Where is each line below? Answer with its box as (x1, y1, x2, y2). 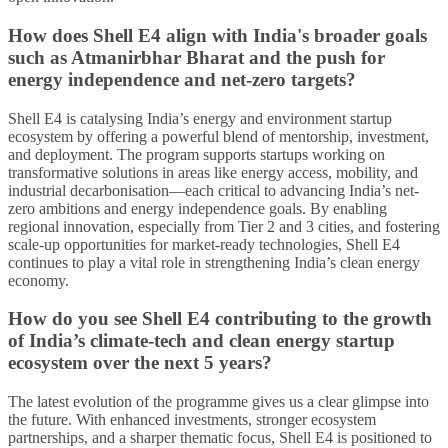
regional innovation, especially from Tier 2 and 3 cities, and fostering (8, 217, 440, 235)
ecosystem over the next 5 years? (8, 352, 272, 374)
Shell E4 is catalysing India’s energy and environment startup (8, 109, 392, 127)
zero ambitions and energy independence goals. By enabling (8, 199, 387, 217)
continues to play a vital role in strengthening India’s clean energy (8, 253, 420, 271)
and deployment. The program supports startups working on (8, 145, 385, 163)
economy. (8, 271, 69, 289)
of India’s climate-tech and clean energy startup (8, 330, 395, 352)
